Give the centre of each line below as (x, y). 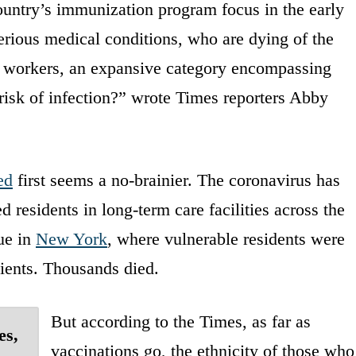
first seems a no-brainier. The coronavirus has (176, 180)
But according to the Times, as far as (180, 321)
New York (72, 238)
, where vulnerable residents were (226, 238)
